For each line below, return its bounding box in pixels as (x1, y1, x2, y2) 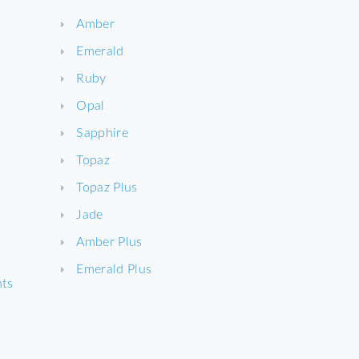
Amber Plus (76, 233, 143, 248)
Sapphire (76, 124, 128, 139)
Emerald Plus (76, 260, 152, 276)
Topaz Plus (76, 179, 138, 194)
